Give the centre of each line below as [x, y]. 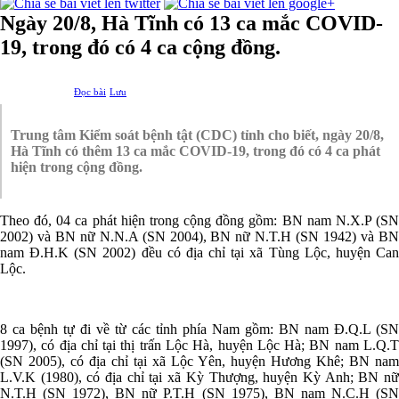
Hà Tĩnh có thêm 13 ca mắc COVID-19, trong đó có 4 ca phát [195, 151]
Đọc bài [90, 91]
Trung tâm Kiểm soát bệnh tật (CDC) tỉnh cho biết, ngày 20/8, [197, 134]
